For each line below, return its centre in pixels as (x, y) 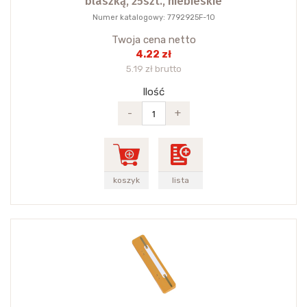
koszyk (126, 181)
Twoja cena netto (153, 40)
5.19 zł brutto (153, 69)
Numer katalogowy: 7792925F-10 (153, 18)
